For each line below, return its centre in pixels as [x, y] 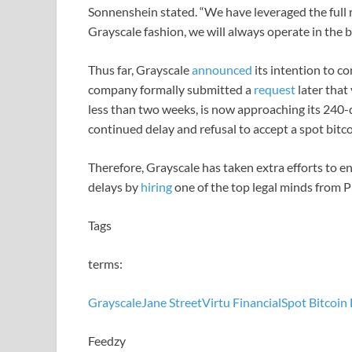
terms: [105, 264]
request [275, 90]
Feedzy [107, 341]
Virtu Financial [242, 302]
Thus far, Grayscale [140, 70]
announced [222, 70]
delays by [114, 187]
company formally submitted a [171, 90]
